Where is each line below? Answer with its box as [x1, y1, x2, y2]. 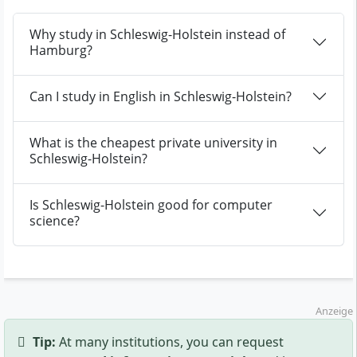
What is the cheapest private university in [29, 133, 277, 151]
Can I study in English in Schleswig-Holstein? [29, 87, 292, 105]
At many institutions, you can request [56, 332, 284, 351]
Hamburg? [29, 41, 92, 59]
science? [29, 211, 80, 229]
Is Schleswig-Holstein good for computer [29, 195, 273, 214]
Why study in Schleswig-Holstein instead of [29, 25, 285, 43]
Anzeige [316, 303, 353, 318]
